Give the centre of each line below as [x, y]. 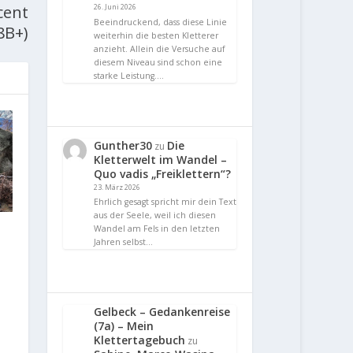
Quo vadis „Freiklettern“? [163, 173]
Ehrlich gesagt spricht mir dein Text [165, 202]
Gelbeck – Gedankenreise [162, 312]
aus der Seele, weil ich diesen [155, 216]
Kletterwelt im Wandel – [161, 159]
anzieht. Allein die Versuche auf [160, 48]
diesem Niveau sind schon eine [158, 62]
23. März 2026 [117, 187]
